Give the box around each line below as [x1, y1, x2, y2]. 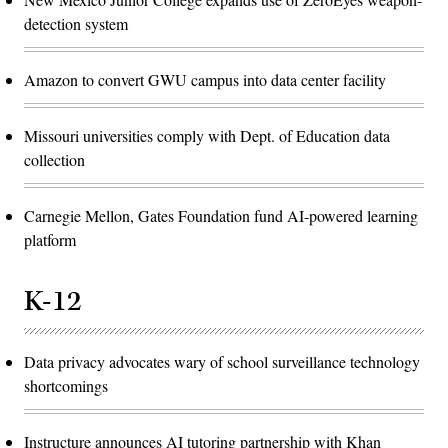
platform [24, 229, 76, 251]
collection [24, 149, 85, 171]
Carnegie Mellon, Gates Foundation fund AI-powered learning [24, 205, 418, 227]
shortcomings [24, 375, 108, 397]
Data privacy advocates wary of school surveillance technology [24, 351, 420, 373]
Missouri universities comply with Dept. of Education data [24, 125, 390, 147]
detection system [24, 13, 128, 35]
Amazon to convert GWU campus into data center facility [24, 69, 386, 91]
